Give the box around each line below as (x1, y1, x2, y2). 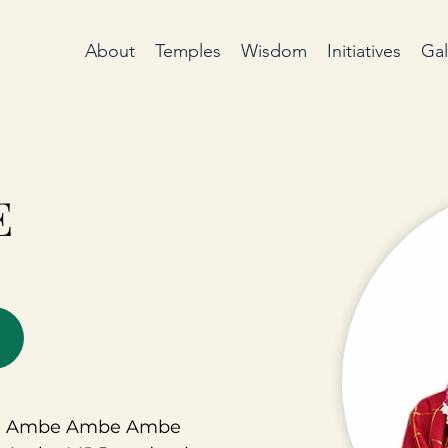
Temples (154, 40, 221, 62)
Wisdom (240, 40, 307, 62)
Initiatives (326, 40, 401, 62)
